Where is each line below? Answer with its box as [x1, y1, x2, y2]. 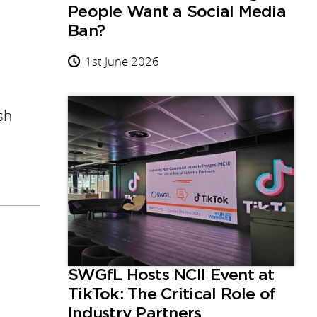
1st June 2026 [85, 53, 159, 70]
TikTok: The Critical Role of [68, 287, 276, 304]
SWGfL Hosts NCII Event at [68, 267, 275, 284]
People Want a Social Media [68, 4, 286, 21]
